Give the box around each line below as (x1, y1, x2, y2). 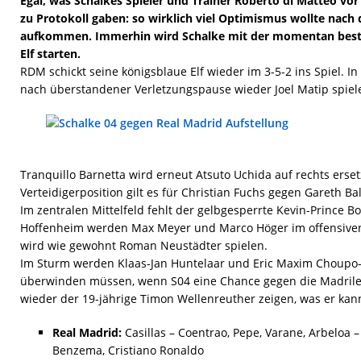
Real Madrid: (52, 325, 122, 340)
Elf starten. (20, 46, 81, 61)
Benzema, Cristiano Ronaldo (52, 342, 204, 358)
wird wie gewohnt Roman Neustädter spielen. (20, 238, 268, 253)
